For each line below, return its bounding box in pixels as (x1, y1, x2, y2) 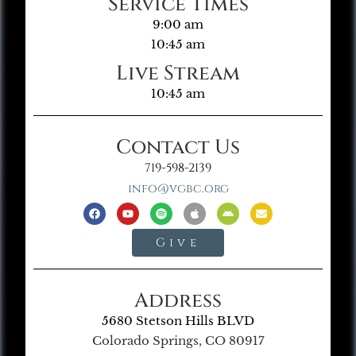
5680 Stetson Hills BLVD (102, 313, 254, 328)
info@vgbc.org (127, 180, 229, 197)
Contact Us (116, 134, 240, 161)
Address (134, 288, 222, 314)
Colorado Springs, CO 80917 (91, 333, 265, 348)
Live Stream (116, 60, 240, 87)
